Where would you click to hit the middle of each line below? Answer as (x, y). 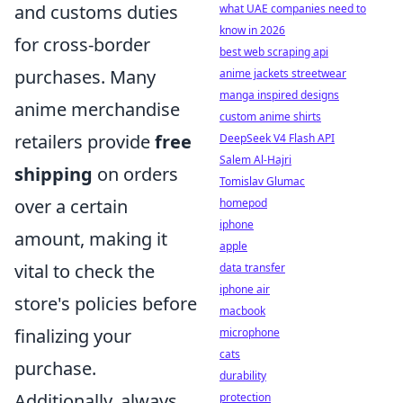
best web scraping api (274, 52)
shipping (54, 175)
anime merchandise (97, 110)
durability (243, 376)
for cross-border (82, 45)
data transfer (252, 268)
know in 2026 (252, 30)
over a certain (71, 207)
